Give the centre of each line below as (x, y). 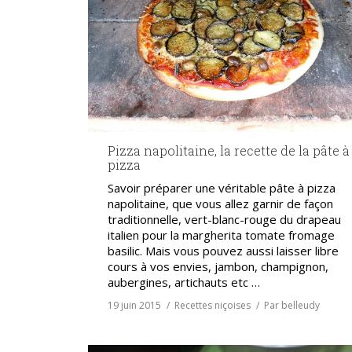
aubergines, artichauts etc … (184, 282)
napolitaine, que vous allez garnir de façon (220, 204)
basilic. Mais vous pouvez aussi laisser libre (223, 251)
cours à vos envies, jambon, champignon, (218, 267)
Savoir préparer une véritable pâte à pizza (222, 188)
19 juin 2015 (134, 306)
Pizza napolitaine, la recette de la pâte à (229, 151)
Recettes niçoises (213, 306)
